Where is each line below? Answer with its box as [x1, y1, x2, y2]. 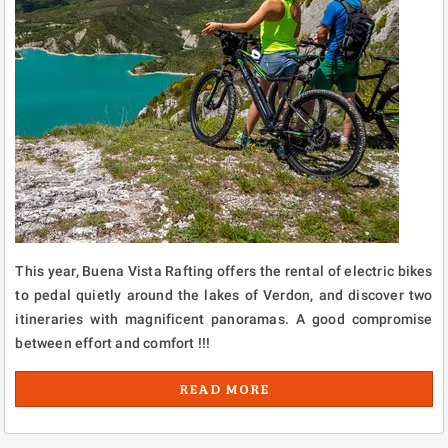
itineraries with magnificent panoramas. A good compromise [15, 311, 433, 328]
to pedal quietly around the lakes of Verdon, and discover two [15, 287, 433, 304]
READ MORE [179, 379, 269, 399]
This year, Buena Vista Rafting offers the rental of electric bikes [15, 263, 433, 280]
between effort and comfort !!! [15, 335, 211, 352]
